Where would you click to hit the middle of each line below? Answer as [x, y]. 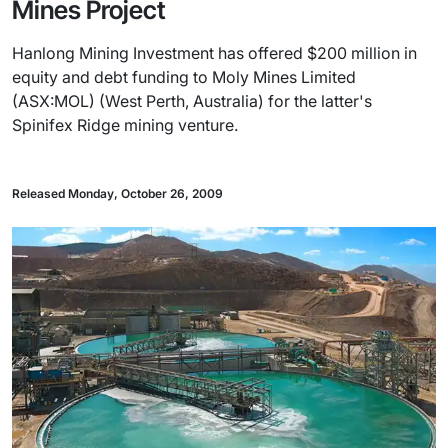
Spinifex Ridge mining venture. [125, 125]
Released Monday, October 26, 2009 [117, 193]
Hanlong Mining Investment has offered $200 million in [214, 53]
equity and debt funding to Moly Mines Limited [184, 77]
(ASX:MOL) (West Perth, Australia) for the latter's [192, 101]
